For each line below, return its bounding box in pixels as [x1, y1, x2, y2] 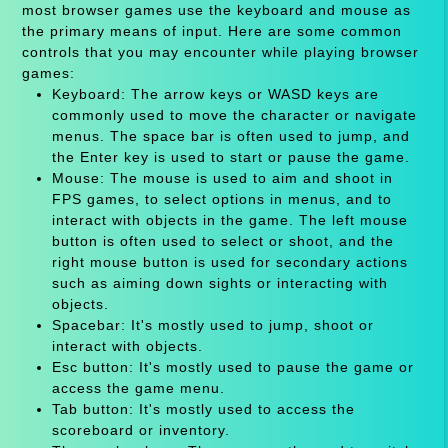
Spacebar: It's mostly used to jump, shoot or [51, 316, 374, 333]
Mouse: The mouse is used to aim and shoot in [51, 169, 393, 186]
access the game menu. [51, 379, 225, 396]
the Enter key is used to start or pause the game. [51, 148, 410, 165]
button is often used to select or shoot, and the [51, 232, 394, 249]
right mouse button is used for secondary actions [51, 253, 408, 270]
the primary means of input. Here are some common [21, 22, 402, 39]
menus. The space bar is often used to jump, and [51, 127, 410, 144]
